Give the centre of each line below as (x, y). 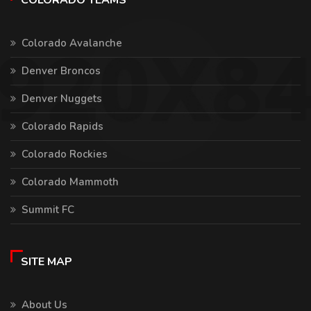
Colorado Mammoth (70, 182)
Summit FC (48, 210)
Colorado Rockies (65, 154)
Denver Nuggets (62, 99)
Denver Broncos (61, 71)
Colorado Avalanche (72, 43)
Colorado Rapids (62, 126)
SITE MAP (47, 262)
